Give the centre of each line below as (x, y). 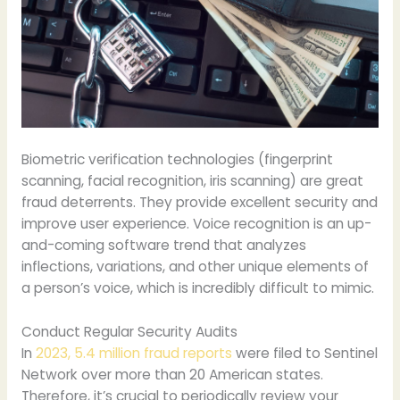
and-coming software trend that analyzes (163, 246)
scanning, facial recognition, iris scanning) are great (192, 181)
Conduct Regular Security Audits (129, 332)
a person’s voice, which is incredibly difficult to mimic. (197, 288)
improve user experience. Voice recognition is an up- (196, 224)
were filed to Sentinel (304, 354)
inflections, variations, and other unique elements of (195, 267)
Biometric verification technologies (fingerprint (177, 160)
